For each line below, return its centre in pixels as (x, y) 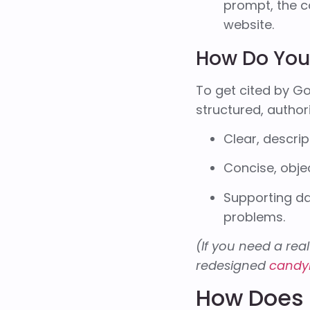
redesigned (232, 266)
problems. (254, 217)
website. (248, 24)
